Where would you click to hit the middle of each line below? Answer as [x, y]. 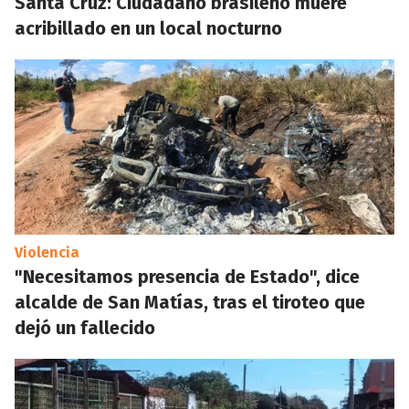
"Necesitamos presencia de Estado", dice [187, 277]
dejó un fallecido [85, 328]
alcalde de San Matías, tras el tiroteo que [190, 302]
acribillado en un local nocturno [148, 28]
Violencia [47, 252]
